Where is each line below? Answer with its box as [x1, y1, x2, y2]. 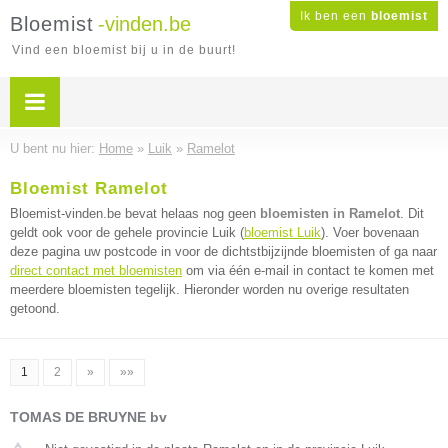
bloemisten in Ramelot [260, 206, 400, 221]
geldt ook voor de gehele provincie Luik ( [10, 225, 244, 240]
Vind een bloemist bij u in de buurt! [12, 43, 236, 57]
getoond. [10, 301, 60, 316]
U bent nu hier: [10, 141, 99, 156]
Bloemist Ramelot [10, 179, 168, 198]
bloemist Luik [244, 225, 321, 240]
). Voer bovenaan [321, 225, 419, 240]
